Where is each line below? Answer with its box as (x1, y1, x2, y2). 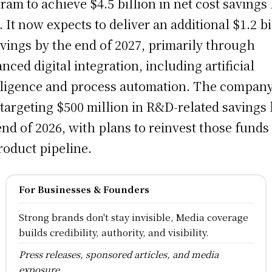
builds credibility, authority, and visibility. (18, 226, 209, 239)
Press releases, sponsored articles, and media (18, 248, 219, 261)
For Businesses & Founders (18, 183, 149, 196)
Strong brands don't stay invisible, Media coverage (18, 211, 248, 224)
